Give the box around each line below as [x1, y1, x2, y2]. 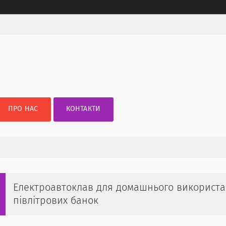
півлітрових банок [13, 196, 98, 206]
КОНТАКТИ [66, 105, 101, 112]
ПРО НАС [8, 105, 38, 112]
